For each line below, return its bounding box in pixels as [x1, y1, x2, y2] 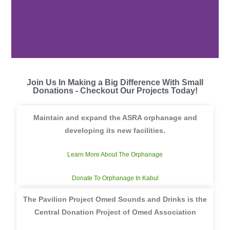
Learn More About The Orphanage [67, 151, 163, 158]
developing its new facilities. [65, 126, 165, 135]
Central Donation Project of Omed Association [34, 208, 196, 216]
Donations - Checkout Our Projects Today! [32, 86, 198, 95]
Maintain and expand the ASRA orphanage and [33, 113, 197, 122]
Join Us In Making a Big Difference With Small [27, 78, 203, 87]
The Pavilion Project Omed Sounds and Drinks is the [23, 195, 207, 203]
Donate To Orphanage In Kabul [71, 175, 159, 182]
